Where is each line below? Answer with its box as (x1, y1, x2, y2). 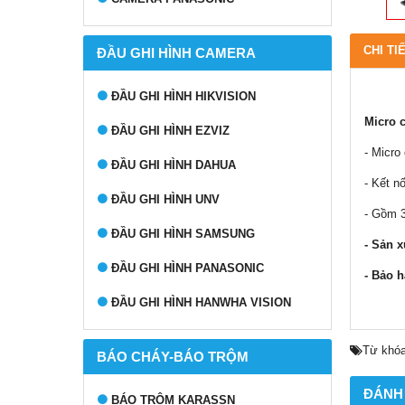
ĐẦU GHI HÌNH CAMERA (97, 45, 256, 61)
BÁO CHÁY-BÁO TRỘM (97, 349, 249, 364)
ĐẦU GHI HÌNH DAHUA (111, 158, 236, 172)
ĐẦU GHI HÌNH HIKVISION (111, 89, 256, 103)
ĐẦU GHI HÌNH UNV (111, 193, 220, 206)
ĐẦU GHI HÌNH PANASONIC (111, 261, 264, 275)
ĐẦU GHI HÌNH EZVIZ (111, 124, 230, 137)
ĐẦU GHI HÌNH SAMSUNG (111, 227, 255, 240)
